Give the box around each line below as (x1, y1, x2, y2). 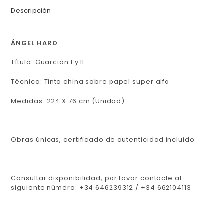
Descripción (11, 6, 51, 16)
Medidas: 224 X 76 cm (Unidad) (11, 96, 125, 106)
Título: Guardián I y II (11, 57, 85, 67)
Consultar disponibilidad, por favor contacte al (11, 173, 182, 183)
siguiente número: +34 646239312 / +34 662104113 (11, 183, 191, 193)
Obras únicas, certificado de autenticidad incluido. (11, 135, 197, 145)
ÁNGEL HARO (11, 38, 58, 48)
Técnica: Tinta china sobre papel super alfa (11, 77, 170, 87)
